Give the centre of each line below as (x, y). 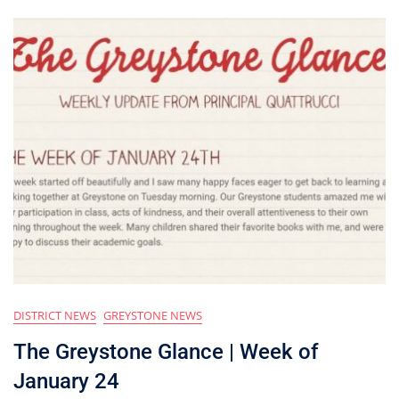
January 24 (66, 382)
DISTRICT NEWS (55, 316)
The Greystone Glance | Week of (166, 352)
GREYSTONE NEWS (153, 316)
